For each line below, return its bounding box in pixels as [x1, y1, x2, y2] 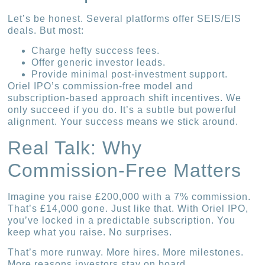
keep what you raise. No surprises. [8, 227, 173, 237]
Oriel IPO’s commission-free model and [8, 81, 194, 92]
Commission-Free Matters [8, 159, 242, 181]
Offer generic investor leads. [31, 57, 166, 68]
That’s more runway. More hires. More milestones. [8, 247, 244, 257]
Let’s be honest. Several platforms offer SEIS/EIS [8, 13, 242, 24]
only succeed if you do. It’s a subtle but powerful [8, 105, 237, 115]
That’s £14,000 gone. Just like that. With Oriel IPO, [8, 203, 249, 214]
